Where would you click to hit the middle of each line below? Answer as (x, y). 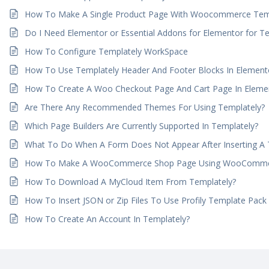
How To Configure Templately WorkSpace (107, 51)
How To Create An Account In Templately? (107, 219)
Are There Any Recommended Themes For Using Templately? (145, 107)
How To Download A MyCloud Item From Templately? (131, 181)
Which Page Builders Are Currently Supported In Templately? (142, 125)
